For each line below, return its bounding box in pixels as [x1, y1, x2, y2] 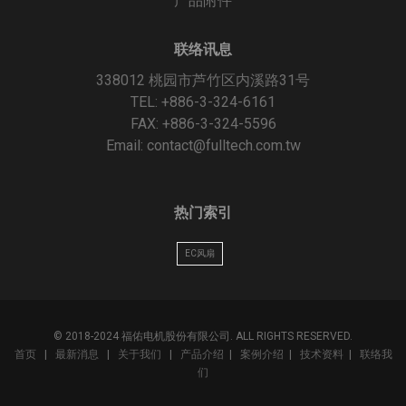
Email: [105, 136, 147, 154]
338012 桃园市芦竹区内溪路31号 [95, 71, 310, 89]
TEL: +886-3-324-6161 [130, 92, 275, 111]
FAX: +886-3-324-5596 [130, 114, 276, 132]
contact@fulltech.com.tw [146, 136, 301, 154]
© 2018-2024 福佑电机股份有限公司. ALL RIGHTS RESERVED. [53, 329, 353, 343]
